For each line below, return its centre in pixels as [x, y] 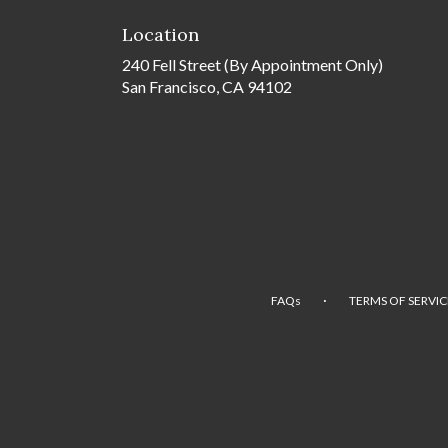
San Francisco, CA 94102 [207, 86]
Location [160, 34]
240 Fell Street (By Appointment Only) [252, 64]
